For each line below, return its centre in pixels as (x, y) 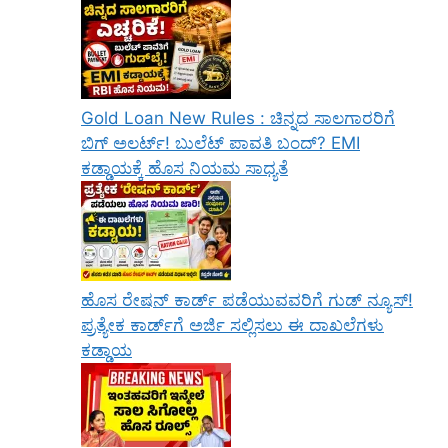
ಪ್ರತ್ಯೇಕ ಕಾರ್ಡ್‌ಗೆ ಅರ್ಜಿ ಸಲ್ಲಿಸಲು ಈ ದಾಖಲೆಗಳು (232, 325)
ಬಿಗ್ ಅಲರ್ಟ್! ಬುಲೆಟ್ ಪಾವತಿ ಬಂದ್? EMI (220, 143)
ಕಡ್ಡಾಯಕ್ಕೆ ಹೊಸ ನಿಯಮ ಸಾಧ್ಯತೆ (184, 168)
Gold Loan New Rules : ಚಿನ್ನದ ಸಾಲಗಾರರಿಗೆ (238, 118)
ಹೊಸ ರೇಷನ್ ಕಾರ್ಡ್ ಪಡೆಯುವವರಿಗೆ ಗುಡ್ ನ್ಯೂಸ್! (247, 300)
